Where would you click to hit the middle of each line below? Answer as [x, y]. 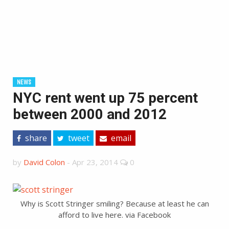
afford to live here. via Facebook [114, 214]
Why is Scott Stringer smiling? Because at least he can [114, 203]
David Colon [44, 162]
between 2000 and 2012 [90, 114]
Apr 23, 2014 [95, 162]
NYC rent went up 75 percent [105, 98]
